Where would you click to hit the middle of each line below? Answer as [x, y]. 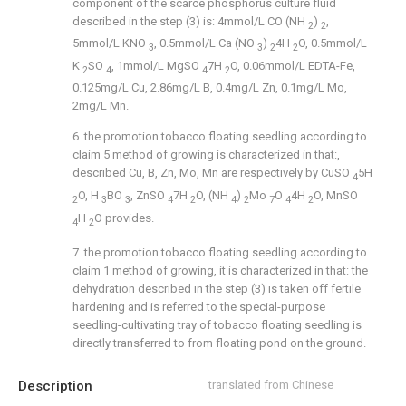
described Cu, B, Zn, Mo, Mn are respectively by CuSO [213, 173]
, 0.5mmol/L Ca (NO [206, 43]
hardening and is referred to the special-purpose [199, 307]
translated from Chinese [271, 385]
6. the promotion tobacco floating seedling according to [220, 137]
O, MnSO [336, 195]
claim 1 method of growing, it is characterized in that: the [220, 271]
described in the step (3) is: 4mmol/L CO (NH [190, 21]
